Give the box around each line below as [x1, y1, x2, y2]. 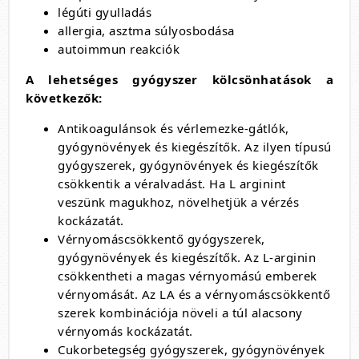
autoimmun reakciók [58, 41, 184, 57]
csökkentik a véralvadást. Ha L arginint [58, 175, 286, 192]
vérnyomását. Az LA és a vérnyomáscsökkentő [58, 286, 330, 302]
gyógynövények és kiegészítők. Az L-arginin [58, 249, 316, 265]
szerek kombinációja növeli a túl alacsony [58, 305, 303, 321]
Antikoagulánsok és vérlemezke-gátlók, [58, 120, 289, 136]
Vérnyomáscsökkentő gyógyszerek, [58, 231, 265, 247]
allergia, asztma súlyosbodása [58, 22, 235, 38]
